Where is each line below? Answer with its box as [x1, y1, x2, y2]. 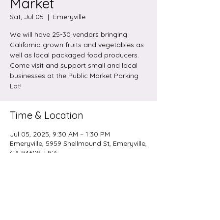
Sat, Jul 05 [10, 12, 44, 21]
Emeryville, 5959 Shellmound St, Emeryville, [10, 139, 147, 148]
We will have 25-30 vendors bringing [10, 30, 127, 39]
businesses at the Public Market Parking [10, 71, 138, 80]
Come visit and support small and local [10, 61, 137, 70]
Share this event [10, 201, 83, 213]
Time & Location [10, 109, 83, 121]
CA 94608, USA [10, 148, 57, 157]
